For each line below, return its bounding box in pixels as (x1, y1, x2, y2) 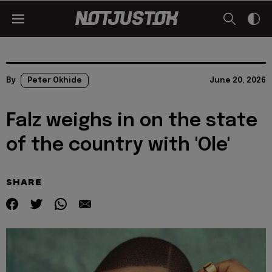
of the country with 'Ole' (6, 136, 230, 155)
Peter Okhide (27, 76, 82, 84)
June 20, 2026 (209, 76, 266, 84)
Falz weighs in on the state (6, 112, 257, 131)
